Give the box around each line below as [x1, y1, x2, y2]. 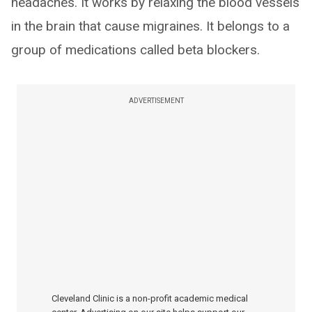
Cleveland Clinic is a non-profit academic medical [52, 293, 248, 304]
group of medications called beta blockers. [11, 42, 260, 58]
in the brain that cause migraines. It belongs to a [11, 18, 290, 34]
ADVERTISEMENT [128, 97, 184, 104]
